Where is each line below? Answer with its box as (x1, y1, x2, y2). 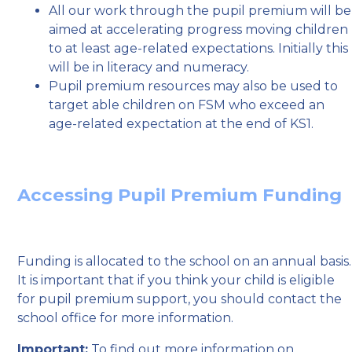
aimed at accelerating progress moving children (49, 21, 349, 37)
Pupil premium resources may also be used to (49, 78, 339, 93)
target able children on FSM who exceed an (49, 97, 325, 112)
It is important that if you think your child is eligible (17, 273, 335, 288)
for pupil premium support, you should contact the (17, 291, 343, 307)
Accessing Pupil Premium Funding (17, 184, 343, 207)
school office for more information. (17, 310, 234, 326)
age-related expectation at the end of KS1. (49, 115, 314, 131)
